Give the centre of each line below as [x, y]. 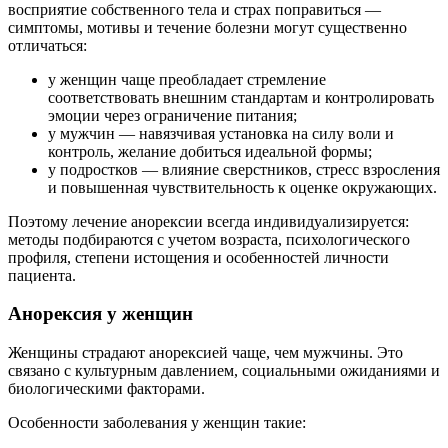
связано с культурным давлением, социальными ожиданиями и [224, 370]
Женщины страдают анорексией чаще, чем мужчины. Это [205, 352]
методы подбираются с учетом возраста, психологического [209, 239]
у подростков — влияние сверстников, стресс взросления [244, 169]
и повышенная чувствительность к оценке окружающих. [242, 187]
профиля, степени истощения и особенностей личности [198, 257]
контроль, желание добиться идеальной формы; [210, 151]
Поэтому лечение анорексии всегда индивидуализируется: [208, 221]
